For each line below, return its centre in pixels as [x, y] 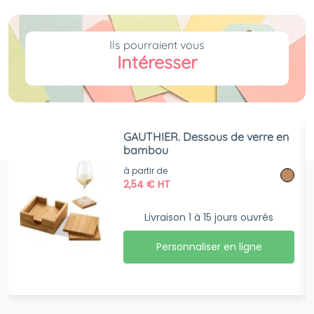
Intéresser [157, 62]
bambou [146, 150]
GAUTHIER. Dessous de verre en [206, 137]
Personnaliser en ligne [209, 247]
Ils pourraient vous [157, 45]
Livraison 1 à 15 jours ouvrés [209, 217]
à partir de [146, 170]
